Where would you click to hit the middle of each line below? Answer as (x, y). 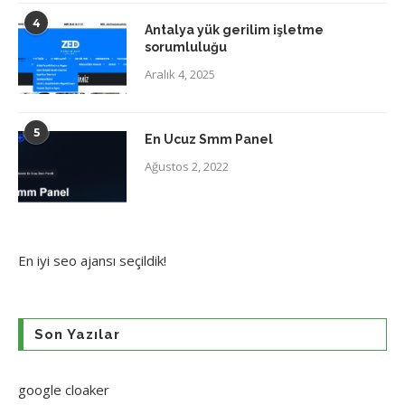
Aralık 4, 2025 (180, 75)
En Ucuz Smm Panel (209, 140)
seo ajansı (85, 261)
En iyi (36, 261)
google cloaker (64, 390)
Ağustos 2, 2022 (187, 167)
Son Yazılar (77, 335)
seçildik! (141, 261)
